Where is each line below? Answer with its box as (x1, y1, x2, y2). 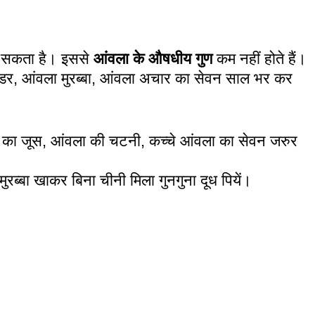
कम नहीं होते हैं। (212, 49, 307, 67)
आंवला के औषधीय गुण (94, 49, 212, 67)
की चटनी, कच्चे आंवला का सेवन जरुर (86, 131, 297, 150)
